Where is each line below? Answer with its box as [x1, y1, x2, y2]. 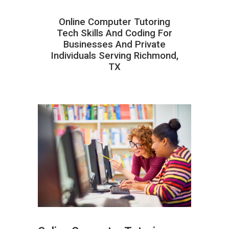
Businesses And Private [63, 38, 166, 50]
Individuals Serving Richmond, [51, 50, 178, 61]
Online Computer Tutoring [59, 16, 170, 28]
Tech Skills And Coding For [57, 27, 172, 39]
